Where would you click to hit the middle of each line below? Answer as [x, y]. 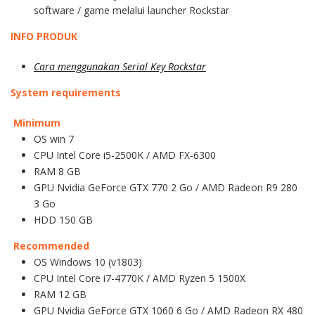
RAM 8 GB [57, 172]
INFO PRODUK [44, 37]
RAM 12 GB [60, 295]
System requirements [66, 93]
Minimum [37, 123]
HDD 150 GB [63, 220]
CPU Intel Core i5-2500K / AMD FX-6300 [124, 155]
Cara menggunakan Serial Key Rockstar [120, 67]
